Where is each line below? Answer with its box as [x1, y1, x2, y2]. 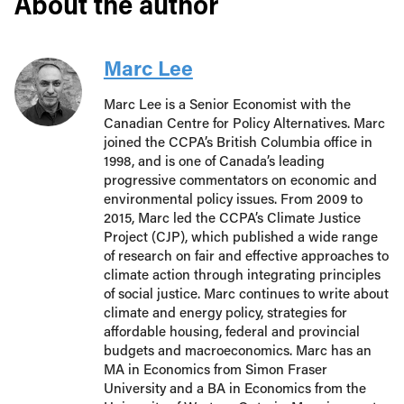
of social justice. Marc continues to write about [103, 284, 389, 302]
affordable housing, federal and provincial [103, 322, 360, 340]
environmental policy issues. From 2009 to [103, 189, 363, 207]
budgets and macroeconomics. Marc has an [103, 341, 372, 359]
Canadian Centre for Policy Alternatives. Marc [103, 114, 385, 132]
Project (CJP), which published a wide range [103, 227, 378, 245]
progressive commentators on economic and [103, 170, 377, 188]
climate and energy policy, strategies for [103, 303, 347, 321]
